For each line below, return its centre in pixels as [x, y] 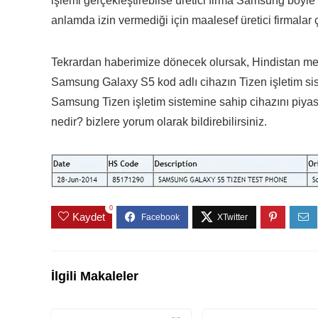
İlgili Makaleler [95, 276]
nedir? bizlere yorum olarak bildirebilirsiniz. [159, 121]
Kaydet [89, 217]
